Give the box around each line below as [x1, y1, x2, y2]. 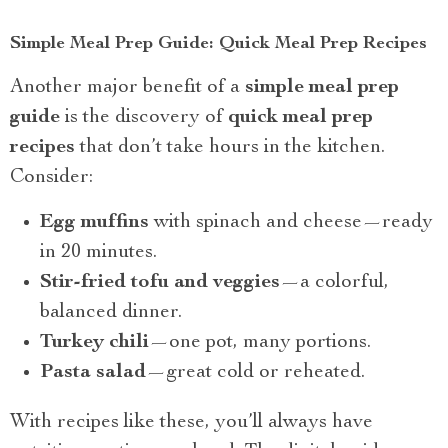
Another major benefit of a [10, 77, 245, 98]
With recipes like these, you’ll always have [10, 412, 373, 433]
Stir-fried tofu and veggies [40, 272, 280, 293]
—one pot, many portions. [149, 332, 371, 353]
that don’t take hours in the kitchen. [75, 137, 385, 158]
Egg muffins [40, 212, 149, 233]
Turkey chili [40, 332, 149, 353]
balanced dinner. [40, 302, 182, 323]
